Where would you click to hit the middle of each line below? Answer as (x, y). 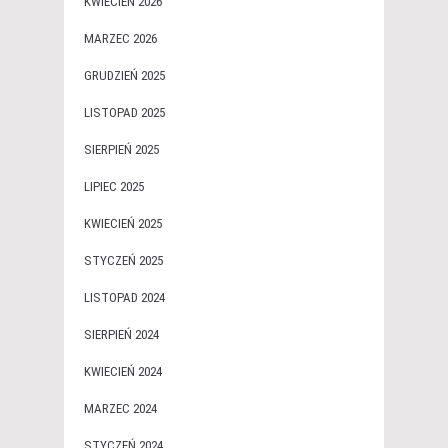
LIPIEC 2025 (114, 186)
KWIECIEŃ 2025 (123, 223)
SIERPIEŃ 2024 (121, 334)
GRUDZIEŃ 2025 (124, 75)
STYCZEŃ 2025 (123, 260)
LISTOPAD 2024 (124, 297)
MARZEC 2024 (120, 408)
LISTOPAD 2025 (124, 112)
